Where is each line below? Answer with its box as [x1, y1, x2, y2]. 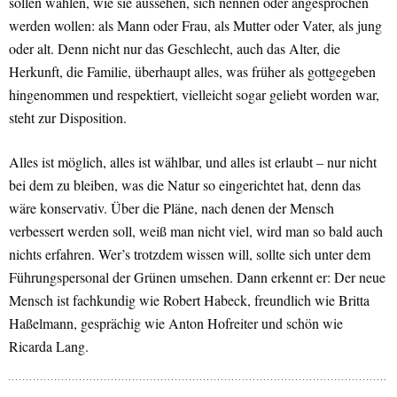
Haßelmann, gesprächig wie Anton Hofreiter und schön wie [9, 314, 343, 333]
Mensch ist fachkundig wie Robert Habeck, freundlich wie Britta [9, 291, 370, 310]
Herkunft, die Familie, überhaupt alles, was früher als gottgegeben [9, 62, 376, 82]
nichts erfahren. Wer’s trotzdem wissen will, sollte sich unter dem [9, 245, 370, 264]
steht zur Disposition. [9, 108, 127, 128]
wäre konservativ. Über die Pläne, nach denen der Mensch [9, 198, 334, 218]
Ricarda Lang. [9, 337, 89, 356]
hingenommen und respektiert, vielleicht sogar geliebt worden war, [9, 85, 379, 105]
